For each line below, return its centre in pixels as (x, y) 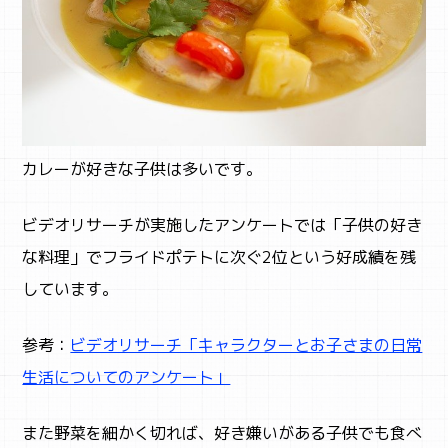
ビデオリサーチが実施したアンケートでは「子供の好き (222, 224)
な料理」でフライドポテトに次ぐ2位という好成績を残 (219, 256)
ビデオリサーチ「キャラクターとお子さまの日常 (246, 344)
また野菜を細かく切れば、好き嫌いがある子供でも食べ (222, 432)
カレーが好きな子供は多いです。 (142, 168)
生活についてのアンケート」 (126, 376)
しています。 (70, 288)
